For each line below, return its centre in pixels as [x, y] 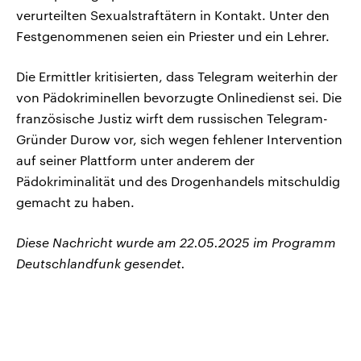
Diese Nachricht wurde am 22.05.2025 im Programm [176, 243]
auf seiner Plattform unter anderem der [135, 160]
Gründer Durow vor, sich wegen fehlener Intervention [179, 139]
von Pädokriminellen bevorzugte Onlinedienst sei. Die [179, 98]
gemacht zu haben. [75, 202]
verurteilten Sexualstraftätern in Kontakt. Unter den [173, 15]
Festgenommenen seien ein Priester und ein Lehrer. [173, 36]
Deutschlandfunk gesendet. [101, 263]
